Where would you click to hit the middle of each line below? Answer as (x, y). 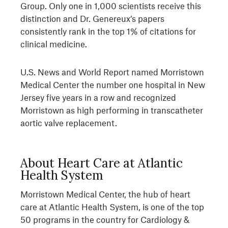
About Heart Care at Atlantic (102, 163)
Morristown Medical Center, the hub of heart (105, 194)
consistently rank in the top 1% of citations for (108, 31)
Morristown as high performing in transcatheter (112, 110)
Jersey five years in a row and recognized (98, 97)
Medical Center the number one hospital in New (113, 84)
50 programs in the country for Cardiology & (105, 219)
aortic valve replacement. (69, 123)
